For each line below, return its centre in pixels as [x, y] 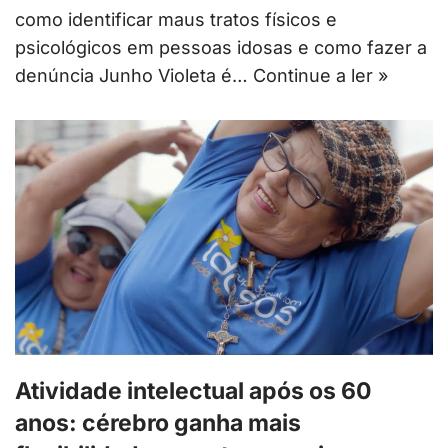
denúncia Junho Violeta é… [134, 76]
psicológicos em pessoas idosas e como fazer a [221, 48]
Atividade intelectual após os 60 [193, 391]
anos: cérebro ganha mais [158, 423]
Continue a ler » [320, 76]
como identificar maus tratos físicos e [176, 20]
